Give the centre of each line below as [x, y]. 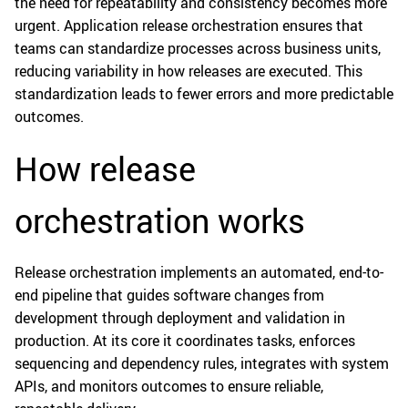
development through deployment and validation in [180, 318]
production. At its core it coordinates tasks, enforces [185, 341]
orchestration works [160, 221]
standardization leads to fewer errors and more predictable [204, 94]
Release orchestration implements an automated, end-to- [199, 273]
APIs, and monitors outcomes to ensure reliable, [169, 387]
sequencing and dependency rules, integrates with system [202, 364]
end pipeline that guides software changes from [169, 296]
